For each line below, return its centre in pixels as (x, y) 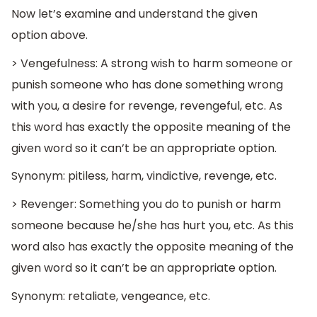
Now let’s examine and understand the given (134, 14)
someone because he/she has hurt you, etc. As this (152, 226)
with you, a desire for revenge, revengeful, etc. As (147, 105)
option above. (50, 35)
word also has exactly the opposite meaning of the (152, 247)
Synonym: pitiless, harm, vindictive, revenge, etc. (144, 176)
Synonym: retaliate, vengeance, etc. (111, 296)
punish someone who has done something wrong (147, 84)
